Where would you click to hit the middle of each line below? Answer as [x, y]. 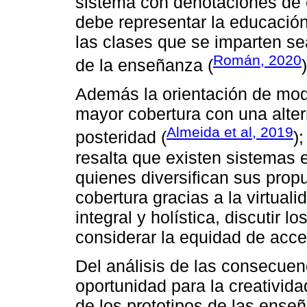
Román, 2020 [257, 60]
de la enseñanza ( [144, 65]
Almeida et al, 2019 [230, 132]
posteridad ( [121, 137]
